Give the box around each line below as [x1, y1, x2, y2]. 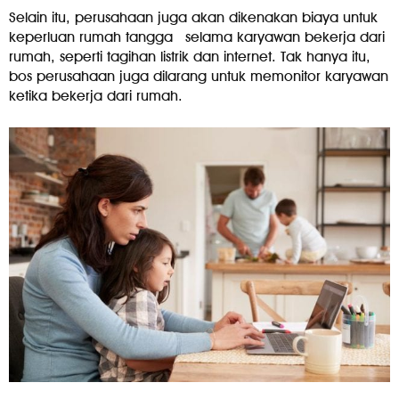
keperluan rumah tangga [9, 28, 173, 46]
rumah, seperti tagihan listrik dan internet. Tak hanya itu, [9, 48, 370, 66]
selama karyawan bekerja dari [185, 28, 385, 46]
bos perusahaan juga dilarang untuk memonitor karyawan [9, 68, 388, 85]
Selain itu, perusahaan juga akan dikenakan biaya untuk [9, 9, 378, 27]
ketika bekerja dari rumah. [9, 87, 183, 105]
